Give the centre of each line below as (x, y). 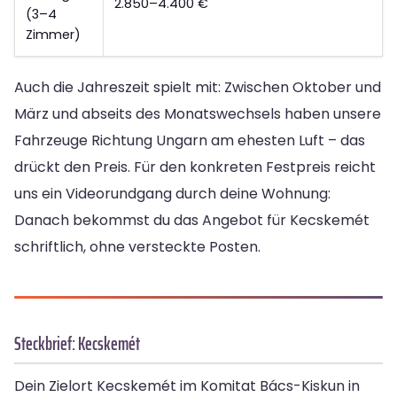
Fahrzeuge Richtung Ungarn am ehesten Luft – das (190, 141)
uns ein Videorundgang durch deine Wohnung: (172, 194)
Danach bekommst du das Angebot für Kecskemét (192, 221)
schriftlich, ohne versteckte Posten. (137, 247)
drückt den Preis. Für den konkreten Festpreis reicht (195, 167)
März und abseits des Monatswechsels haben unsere (198, 114)
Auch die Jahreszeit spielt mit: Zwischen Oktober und (198, 88)
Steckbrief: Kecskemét (77, 344)
